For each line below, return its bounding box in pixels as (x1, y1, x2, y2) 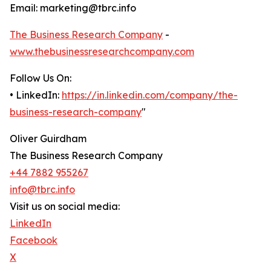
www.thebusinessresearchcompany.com (10, 45, 194, 58)
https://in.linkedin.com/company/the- (62, 89, 238, 102)
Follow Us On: (10, 72, 71, 85)
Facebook (10, 234, 57, 247)
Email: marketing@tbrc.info (10, 2, 136, 15)
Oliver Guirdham (10, 132, 87, 145)
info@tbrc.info (10, 183, 75, 196)
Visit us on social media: (10, 200, 120, 213)
